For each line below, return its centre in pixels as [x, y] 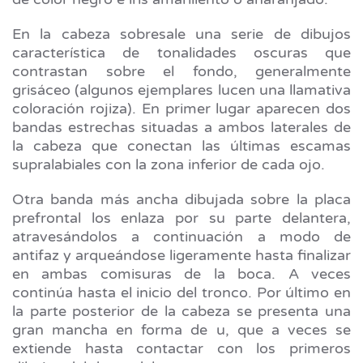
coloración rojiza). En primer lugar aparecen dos [181, 109]
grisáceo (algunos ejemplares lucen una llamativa [181, 90]
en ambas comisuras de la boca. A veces [181, 274]
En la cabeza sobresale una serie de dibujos [181, 34]
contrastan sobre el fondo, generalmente [181, 72]
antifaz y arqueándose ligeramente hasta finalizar [181, 256]
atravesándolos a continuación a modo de [181, 237]
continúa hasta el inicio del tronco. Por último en [181, 293]
